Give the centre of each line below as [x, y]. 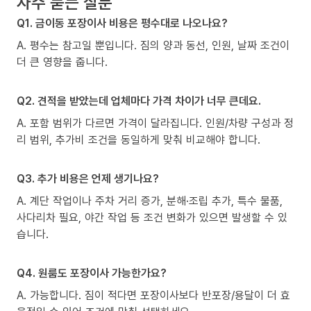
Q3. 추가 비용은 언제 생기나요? [88, 178]
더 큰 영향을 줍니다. [62, 61]
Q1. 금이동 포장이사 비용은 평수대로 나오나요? [122, 23]
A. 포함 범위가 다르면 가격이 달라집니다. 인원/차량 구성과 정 [155, 123]
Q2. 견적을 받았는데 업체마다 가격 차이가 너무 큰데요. [139, 100]
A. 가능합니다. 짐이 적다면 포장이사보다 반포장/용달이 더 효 [153, 295]
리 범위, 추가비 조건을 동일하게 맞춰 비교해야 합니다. [138, 139]
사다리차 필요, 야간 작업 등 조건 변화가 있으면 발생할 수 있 [152, 217]
